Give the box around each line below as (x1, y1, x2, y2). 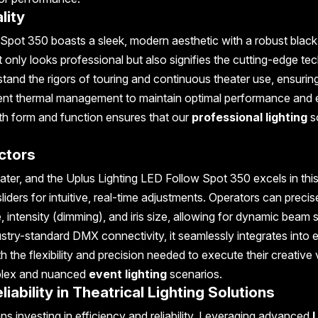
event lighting (88, 266, 167, 281)
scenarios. (166, 266, 222, 281)
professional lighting (191, 109, 307, 124)
